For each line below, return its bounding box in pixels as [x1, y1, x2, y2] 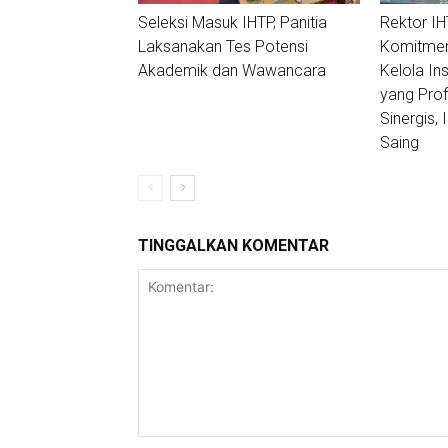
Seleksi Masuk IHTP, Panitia [138, 12, 327, 32]
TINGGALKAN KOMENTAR [138, 235, 329, 255]
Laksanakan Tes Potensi [138, 36, 308, 56]
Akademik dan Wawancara [138, 60, 326, 80]
